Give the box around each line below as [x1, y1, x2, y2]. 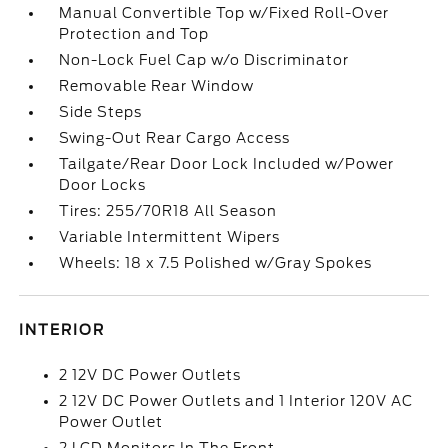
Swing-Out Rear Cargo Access [59, 130, 291, 146]
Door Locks [59, 177, 147, 193]
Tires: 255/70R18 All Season [59, 203, 278, 219]
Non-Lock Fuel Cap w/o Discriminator [59, 52, 350, 68]
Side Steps [59, 104, 143, 120]
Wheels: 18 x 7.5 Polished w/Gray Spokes [59, 255, 373, 271]
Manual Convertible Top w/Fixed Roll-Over [59, 5, 390, 21]
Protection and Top [59, 26, 210, 42]
